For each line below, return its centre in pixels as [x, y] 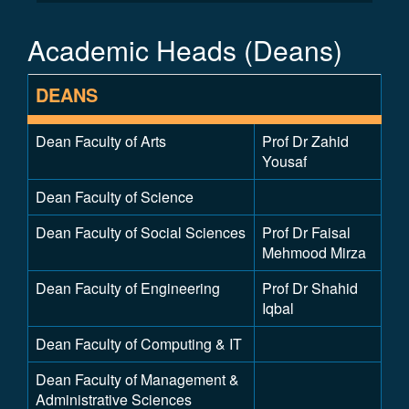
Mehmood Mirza [314, 252]
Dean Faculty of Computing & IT [139, 344]
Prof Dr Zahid [305, 141]
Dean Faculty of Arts [101, 141]
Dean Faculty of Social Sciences [141, 232]
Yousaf [284, 161]
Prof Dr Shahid [310, 288]
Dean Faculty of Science [115, 197]
